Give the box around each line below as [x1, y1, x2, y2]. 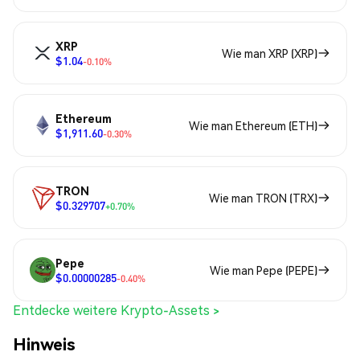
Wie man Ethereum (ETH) [189, 118, 317, 133]
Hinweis [13, 332, 76, 354]
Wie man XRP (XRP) [222, 46, 317, 61]
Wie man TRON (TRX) [209, 190, 317, 206]
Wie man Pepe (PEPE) [210, 263, 317, 278]
